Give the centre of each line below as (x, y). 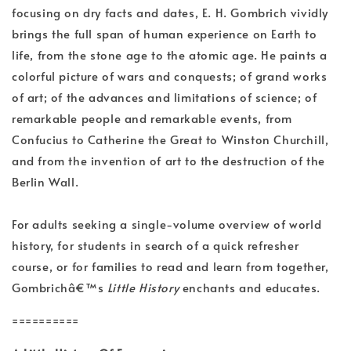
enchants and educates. (250, 288)
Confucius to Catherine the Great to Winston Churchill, (170, 139)
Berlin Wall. (45, 182)
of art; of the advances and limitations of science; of (165, 97)
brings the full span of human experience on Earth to (165, 34)
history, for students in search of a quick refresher (156, 245)
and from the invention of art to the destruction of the (169, 161)
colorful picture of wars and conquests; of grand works (170, 76)
